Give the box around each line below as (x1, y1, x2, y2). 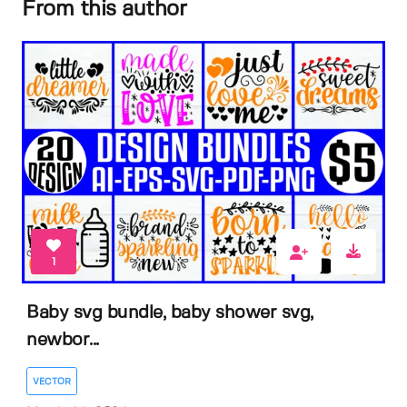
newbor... (26, 331, 99, 349)
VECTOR (33, 377, 71, 387)
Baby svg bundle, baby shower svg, (26, 303, 313, 322)
